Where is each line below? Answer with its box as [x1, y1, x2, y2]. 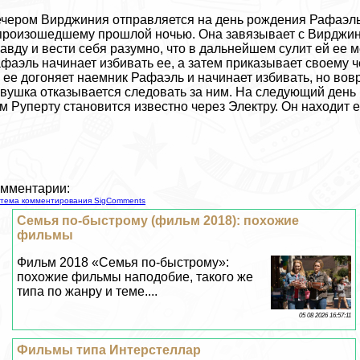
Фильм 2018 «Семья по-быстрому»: [17, 256, 230, 270]
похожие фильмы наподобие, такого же [17, 270, 254, 284]
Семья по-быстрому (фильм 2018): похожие [17, 214, 300, 228]
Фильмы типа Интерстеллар [17, 343, 202, 358]
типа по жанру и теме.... [17, 284, 158, 299]
